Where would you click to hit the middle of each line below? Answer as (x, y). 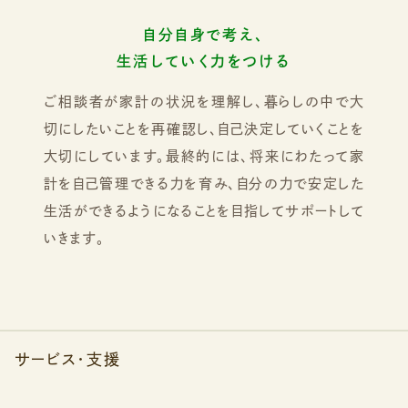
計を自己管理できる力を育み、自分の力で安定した (204, 184)
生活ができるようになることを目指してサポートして (204, 211)
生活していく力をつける (204, 61)
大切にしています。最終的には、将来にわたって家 (204, 157)
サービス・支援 (68, 360)
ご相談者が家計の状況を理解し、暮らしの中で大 (204, 102)
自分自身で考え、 (204, 35)
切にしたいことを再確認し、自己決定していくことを (204, 129)
